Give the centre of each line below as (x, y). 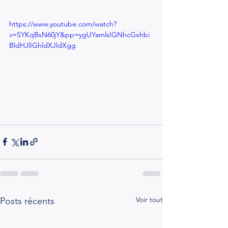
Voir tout (149, 199)
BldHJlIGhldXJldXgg (42, 46)
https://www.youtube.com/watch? (63, 24)
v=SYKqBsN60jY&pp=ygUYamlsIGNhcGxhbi (79, 35)
